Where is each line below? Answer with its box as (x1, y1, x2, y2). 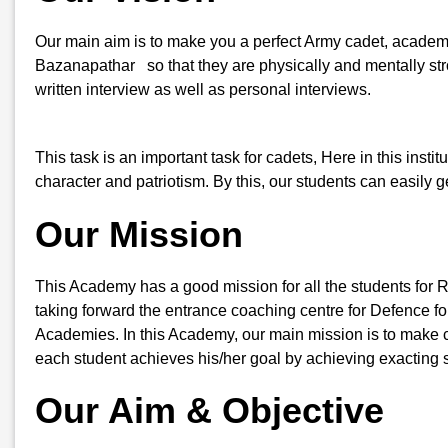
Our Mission (35, 213, 243, 255)
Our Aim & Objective (35, 390, 384, 432)
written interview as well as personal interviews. (35, 81, 371, 99)
